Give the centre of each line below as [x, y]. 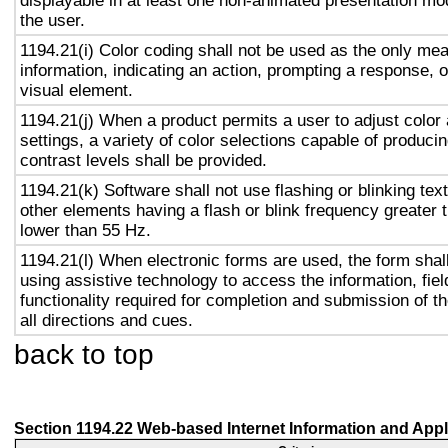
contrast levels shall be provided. [143, 160]
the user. [52, 20]
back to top [84, 354]
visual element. [76, 90]
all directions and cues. [106, 320]
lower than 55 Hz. [85, 230]
